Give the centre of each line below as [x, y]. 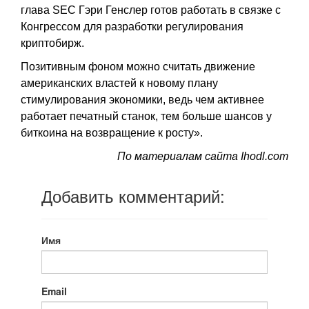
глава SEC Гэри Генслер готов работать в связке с [151, 10]
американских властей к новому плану [119, 83]
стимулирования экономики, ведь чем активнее [142, 100]
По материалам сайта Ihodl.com [203, 156]
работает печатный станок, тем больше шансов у [146, 116]
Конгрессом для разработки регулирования [132, 27]
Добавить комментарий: [133, 196]
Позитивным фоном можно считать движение [138, 67]
